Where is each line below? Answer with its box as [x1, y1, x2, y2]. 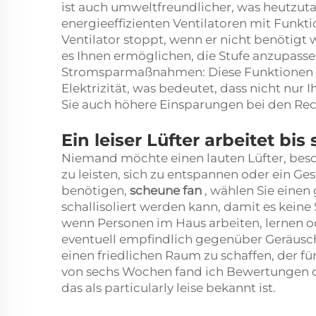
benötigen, [61, 183, 130, 197]
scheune [130, 183, 183, 197]
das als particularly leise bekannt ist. [61, 281, 276, 295]
